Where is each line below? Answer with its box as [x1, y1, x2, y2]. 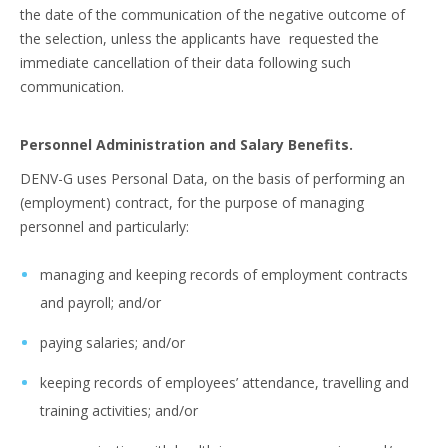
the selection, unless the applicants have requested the [20, 29, 379, 48]
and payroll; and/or [40, 293, 161, 312]
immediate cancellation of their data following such [20, 53, 351, 72]
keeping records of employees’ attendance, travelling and [40, 373, 409, 392]
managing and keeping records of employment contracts [40, 265, 408, 284]
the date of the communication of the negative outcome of [20, 5, 405, 24]
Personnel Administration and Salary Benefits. [20, 135, 353, 154]
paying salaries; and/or [40, 333, 185, 352]
